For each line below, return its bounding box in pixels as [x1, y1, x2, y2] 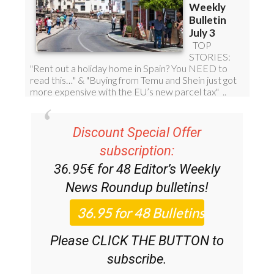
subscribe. [107, 251, 167, 267]
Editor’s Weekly [134, 161, 220, 177]
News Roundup [65, 179, 153, 195]
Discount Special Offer [73, 124, 201, 140]
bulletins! [153, 179, 209, 195]
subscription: [100, 143, 174, 158]
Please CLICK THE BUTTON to [50, 232, 224, 248]
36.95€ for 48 [54, 161, 134, 177]
